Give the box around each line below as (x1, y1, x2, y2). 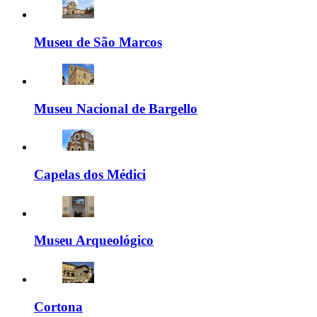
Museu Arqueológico (34, 233, 154, 248)
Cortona (34, 299, 83, 314)
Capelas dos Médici (34, 167, 146, 183)
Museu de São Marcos (34, 35, 162, 50)
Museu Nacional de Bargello (34, 100, 197, 116)
